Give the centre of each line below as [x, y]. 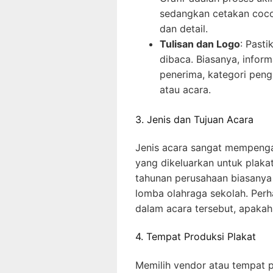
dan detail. [184, 28]
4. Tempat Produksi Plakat [196, 237]
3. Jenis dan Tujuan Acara [194, 119]
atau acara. [185, 89]
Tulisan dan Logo [200, 44]
